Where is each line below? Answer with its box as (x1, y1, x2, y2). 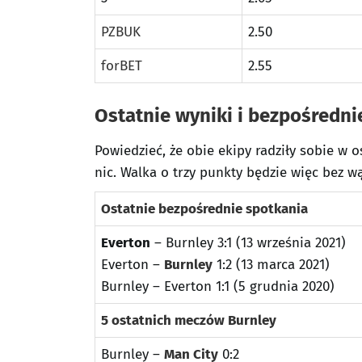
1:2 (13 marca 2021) (213, 256, 330, 273)
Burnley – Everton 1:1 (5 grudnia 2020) (101, 278, 335, 295)
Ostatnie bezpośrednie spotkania (101, 200, 308, 217)
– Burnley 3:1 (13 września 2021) (150, 234, 346, 251)
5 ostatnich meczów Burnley (101, 312, 276, 329)
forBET (101, 57, 142, 74)
